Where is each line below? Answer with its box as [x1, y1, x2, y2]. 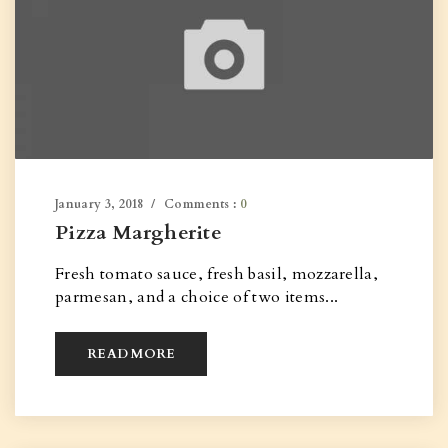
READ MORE [87, 345, 176, 363]
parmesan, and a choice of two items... [55, 286, 339, 308]
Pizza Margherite [55, 219, 223, 246]
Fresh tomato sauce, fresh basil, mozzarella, [55, 263, 379, 285]
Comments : [164, 196, 240, 212]
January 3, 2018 [55, 196, 144, 212]
